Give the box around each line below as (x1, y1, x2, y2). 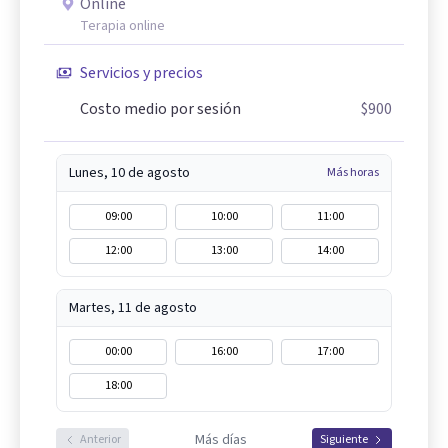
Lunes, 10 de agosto (69, 162, 190, 183)
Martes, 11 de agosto (69, 297, 197, 318)
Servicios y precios (80, 61, 203, 84)
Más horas (327, 163, 379, 181)
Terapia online (80, 15, 165, 36)
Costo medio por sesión (80, 97, 241, 120)
